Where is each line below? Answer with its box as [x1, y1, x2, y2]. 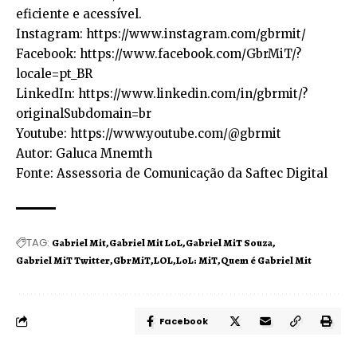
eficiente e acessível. [16, 6, 142, 22]
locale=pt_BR [16, 65, 92, 81]
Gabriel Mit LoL [109, 235, 182, 249]
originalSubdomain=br [16, 105, 151, 121]
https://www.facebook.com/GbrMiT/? [76, 45, 301, 61]
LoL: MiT [176, 253, 218, 267]
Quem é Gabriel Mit [221, 253, 312, 267]
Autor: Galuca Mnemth [16, 145, 152, 161]
